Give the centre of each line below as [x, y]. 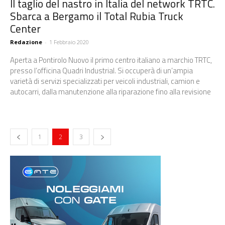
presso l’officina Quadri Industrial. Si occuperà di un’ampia [101, 70]
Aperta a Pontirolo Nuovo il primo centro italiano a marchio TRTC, [111, 60]
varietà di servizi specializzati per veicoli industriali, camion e [105, 81]
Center [25, 28]
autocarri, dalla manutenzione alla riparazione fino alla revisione [110, 91]
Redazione [26, 42]
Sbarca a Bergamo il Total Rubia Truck [97, 16]
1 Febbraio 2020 [69, 42]
